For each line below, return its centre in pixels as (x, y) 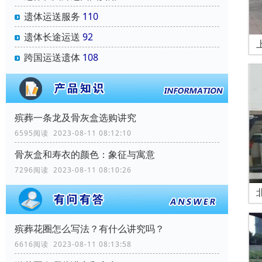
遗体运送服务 (52, 17)
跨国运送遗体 (52, 58)
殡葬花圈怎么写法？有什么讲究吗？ (89, 229)
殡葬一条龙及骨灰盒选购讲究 (75, 118)
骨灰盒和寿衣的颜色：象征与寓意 (85, 155)
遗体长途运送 (52, 37)
